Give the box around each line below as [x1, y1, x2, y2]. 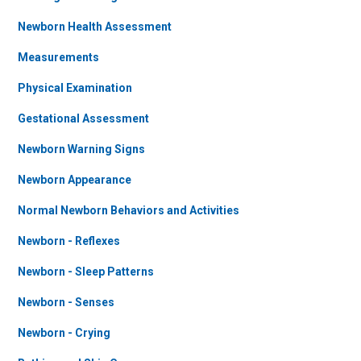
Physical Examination [18, 81, 132, 94]
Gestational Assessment [18, 112, 149, 125]
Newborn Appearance [18, 173, 131, 186]
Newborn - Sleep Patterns [18, 265, 154, 278]
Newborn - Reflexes [18, 234, 120, 247]
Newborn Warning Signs [18, 143, 145, 156]
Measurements [18, 51, 99, 64]
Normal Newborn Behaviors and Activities [18, 204, 239, 217]
